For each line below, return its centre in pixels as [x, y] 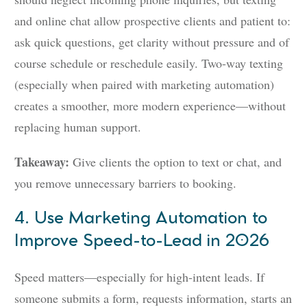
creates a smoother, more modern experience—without [150, 106]
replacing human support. [78, 127]
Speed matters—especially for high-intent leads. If [139, 277]
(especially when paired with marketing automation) [144, 85]
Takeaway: [42, 162]
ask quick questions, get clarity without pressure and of [152, 42]
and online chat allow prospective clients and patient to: [152, 21]
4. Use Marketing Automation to [141, 219]
